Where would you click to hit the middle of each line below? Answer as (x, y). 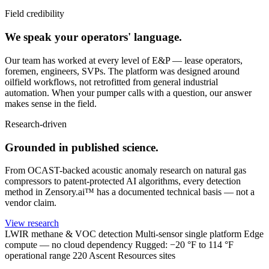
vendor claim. (31, 203)
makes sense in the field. (51, 103)
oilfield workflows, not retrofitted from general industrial (111, 82)
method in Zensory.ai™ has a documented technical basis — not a (130, 192)
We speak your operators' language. (93, 37)
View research (32, 223)
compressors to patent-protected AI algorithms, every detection (123, 181)
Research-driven (36, 124)
